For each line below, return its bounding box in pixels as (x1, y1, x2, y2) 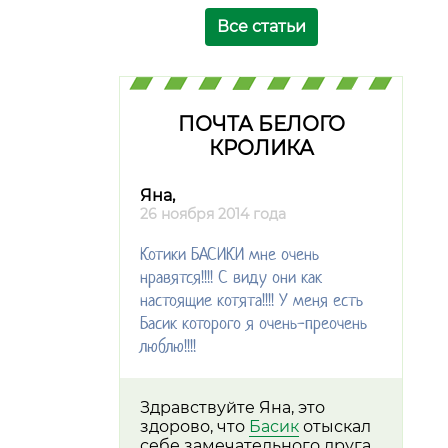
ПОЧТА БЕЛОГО (177, 111, 345, 136)
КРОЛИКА (208, 135, 314, 160)
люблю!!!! (140, 335, 196, 358)
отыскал (299, 417, 371, 437)
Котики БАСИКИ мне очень (140, 243, 319, 266)
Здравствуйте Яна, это (140, 398, 325, 418)
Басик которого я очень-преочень (140, 312, 367, 335)
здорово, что (140, 417, 249, 437)
